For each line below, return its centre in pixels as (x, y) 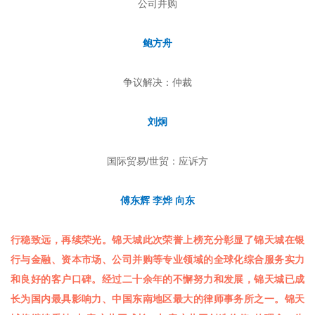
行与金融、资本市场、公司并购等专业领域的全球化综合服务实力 (157, 260)
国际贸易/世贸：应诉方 (157, 161)
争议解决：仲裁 (157, 83)
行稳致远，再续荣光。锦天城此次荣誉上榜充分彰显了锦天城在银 (157, 240)
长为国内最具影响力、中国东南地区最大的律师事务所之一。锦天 (157, 299)
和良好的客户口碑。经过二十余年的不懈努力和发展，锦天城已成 (157, 279)
